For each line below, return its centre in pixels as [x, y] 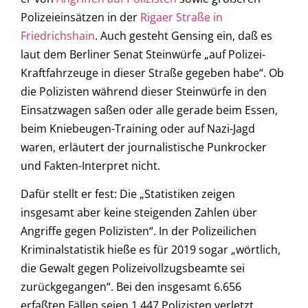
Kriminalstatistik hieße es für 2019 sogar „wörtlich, [151, 250]
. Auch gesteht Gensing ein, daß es [184, 35]
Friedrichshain [58, 35]
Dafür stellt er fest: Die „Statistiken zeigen [128, 194]
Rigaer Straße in [181, 17]
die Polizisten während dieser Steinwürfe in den [144, 91]
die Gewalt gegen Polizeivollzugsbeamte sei [133, 268]
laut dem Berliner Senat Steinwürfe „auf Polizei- [143, 54]
